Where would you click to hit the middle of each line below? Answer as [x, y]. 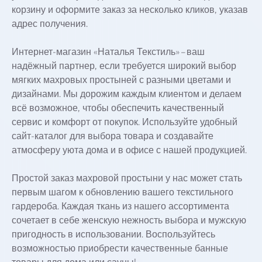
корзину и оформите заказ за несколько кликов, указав [130, 10]
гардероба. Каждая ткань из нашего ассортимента [120, 206]
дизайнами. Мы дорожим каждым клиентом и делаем [127, 94]
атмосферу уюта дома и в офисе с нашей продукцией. [129, 150]
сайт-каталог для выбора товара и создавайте [113, 136]
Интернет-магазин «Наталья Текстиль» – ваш [108, 52]
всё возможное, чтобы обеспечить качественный [118, 108]
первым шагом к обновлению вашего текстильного [123, 192]
